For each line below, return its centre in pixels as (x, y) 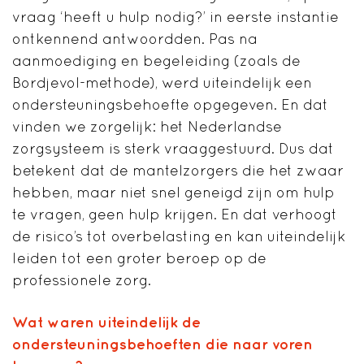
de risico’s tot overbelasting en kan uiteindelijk (179, 236)
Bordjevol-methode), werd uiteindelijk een (162, 83)
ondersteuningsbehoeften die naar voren (162, 344)
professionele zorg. (84, 280)
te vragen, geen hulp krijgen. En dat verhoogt (175, 214)
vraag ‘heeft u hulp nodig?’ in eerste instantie (175, 17)
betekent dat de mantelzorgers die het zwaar (178, 171)
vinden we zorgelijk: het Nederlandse (147, 127)
